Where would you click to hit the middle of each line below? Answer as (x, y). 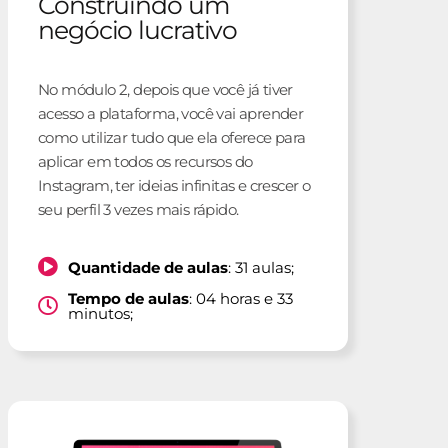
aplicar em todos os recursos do (145, 162)
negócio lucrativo (138, 30)
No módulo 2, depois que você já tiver (165, 90)
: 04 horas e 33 (241, 299)
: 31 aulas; (261, 267)
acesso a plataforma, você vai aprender (171, 114)
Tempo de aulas (128, 299)
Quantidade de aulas (148, 267)
